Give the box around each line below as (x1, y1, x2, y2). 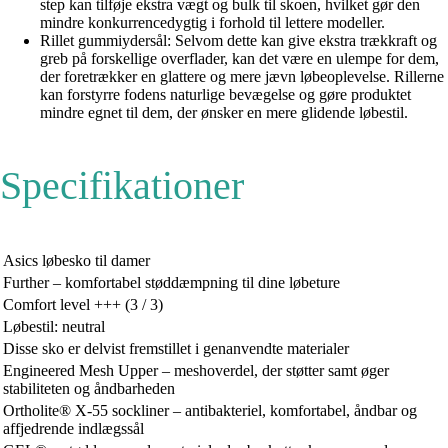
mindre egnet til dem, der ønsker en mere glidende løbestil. (40, 103, 408, 121)
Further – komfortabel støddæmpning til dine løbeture (3, 273, 340, 291)
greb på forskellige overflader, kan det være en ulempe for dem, (40, 49, 439, 67)
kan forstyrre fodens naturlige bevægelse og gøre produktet (40, 85, 411, 103)
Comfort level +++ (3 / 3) (3, 295, 163, 313)
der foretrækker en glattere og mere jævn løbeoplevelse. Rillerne (40, 67, 444, 85)
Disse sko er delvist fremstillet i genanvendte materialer (3, 339, 349, 357)
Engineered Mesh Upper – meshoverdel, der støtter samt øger (3, 361, 389, 379)
